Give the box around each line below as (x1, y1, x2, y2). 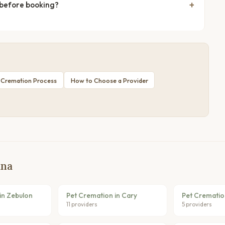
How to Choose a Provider (70, 76, 148, 84)
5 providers (181, 200, 212, 208)
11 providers (66, 200, 98, 208)
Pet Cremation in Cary (66, 191, 138, 200)
